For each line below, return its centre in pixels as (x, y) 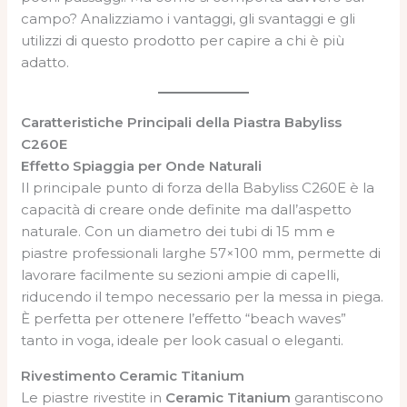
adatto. (45, 62)
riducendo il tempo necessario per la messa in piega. (203, 296)
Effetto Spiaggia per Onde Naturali (142, 165)
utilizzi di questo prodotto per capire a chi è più (183, 40)
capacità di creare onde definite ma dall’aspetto (187, 209)
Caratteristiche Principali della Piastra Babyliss (182, 122)
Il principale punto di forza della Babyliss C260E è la (198, 187)
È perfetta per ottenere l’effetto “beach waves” (184, 318)
